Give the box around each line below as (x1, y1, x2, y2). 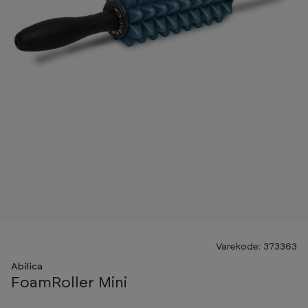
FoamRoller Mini (11, 276, 127, 291)
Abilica (11, 262, 43, 272)
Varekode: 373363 (216, 242, 297, 252)
